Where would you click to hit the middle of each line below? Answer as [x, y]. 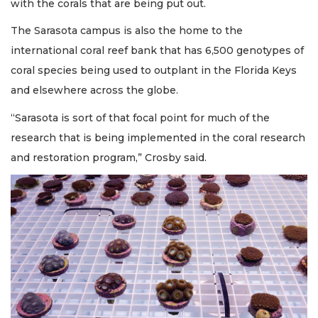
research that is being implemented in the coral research [158, 137]
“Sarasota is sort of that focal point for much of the [140, 117]
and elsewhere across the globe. [96, 91]
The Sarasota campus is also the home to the [127, 31]
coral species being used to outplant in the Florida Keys [154, 71]
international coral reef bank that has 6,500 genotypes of [157, 51]
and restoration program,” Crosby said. [110, 157]
